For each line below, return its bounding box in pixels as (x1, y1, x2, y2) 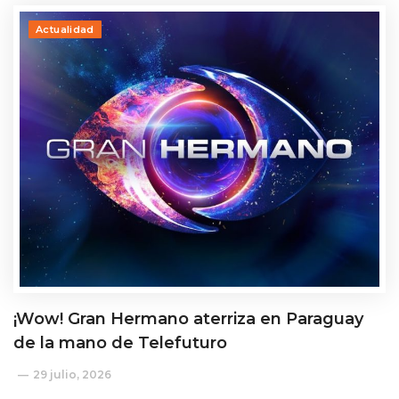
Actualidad (36, 23, 94, 37)
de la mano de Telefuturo (13, 333, 227, 354)
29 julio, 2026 (33, 368, 111, 382)
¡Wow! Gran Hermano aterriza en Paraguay (13, 309, 363, 330)
